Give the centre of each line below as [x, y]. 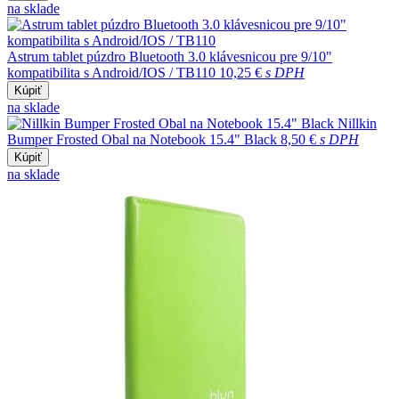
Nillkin [357, 123]
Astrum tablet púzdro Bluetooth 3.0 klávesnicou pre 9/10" [170, 56]
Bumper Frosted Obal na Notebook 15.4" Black [142, 139]
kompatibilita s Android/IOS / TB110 [111, 72]
